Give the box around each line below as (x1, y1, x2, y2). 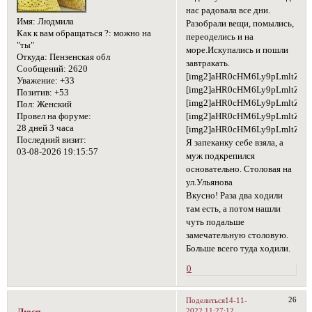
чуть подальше (186, 217, 245, 228)
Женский (34, 100, 72, 110)
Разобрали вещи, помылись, (186, 19, 295, 29)
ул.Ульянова (186, 178, 233, 188)
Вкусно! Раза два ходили (186, 191, 283, 201)
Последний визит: (16, 135, 86, 146)
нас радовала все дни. (186, 6, 271, 16)
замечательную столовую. (186, 231, 289, 241)
